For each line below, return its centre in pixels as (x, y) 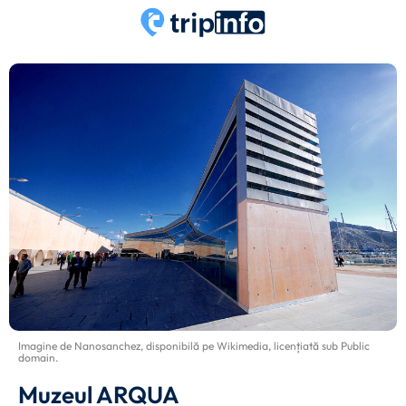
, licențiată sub (304, 346)
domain (37, 358)
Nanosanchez (107, 346)
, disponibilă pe (179, 346)
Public (355, 346)
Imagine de (46, 346)
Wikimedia (242, 346)
